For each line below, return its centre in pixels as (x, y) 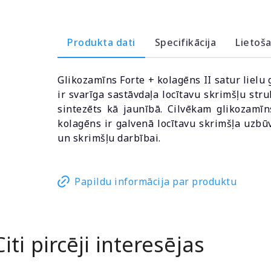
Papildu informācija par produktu (155, 181)
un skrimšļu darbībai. (109, 138)
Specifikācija (185, 42)
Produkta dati (101, 42)
